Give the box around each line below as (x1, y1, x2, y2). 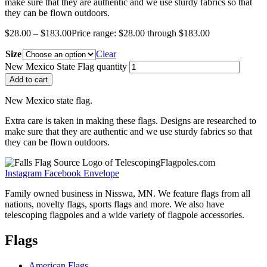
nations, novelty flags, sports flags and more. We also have (5, 198, 224, 209)
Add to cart (10, 74, 48, 84)
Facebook (44, 167, 81, 178)
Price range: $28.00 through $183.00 (72, 27, 210, 38)
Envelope (83, 167, 119, 178)
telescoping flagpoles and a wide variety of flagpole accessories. (5, 209, 244, 220)
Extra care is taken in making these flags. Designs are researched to (5, 115, 256, 126)
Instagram (5, 167, 42, 178)
